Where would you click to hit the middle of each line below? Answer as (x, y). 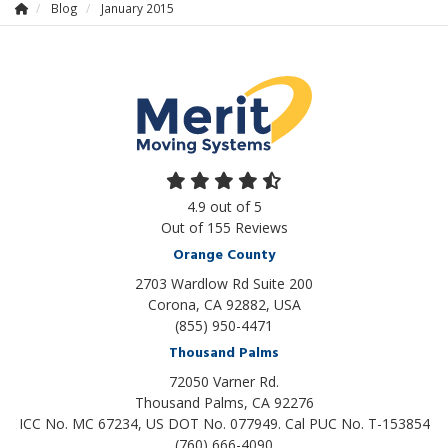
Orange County (224, 255)
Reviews (259, 227)
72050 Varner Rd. (224, 381)
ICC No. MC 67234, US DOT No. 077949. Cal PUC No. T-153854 (224, 423)
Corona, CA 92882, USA (224, 304)
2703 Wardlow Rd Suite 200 (224, 283)
